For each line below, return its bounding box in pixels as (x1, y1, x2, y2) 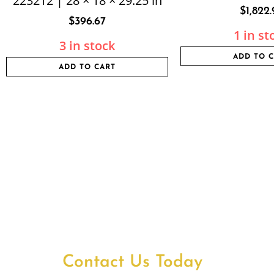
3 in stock (59, 37, 115, 54)
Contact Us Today (62, 254, 202, 271)
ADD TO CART (59, 64, 116, 71)
